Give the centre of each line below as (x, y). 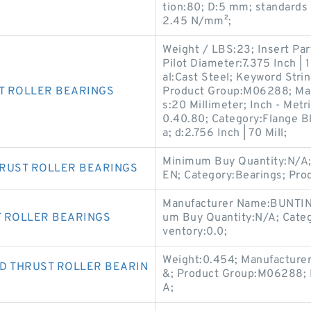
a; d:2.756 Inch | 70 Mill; (225, 133)
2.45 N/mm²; (197, 22)
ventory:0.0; (195, 232)
